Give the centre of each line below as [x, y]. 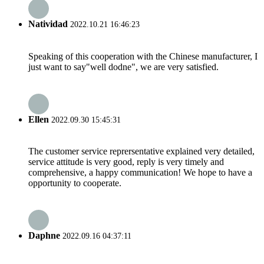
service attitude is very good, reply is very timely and [126, 162]
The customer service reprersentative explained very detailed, [141, 151]
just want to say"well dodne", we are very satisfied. [123, 67]
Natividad [48, 24]
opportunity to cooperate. [75, 183]
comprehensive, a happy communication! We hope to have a [140, 173]
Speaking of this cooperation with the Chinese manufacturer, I [143, 56]
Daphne [44, 236]
